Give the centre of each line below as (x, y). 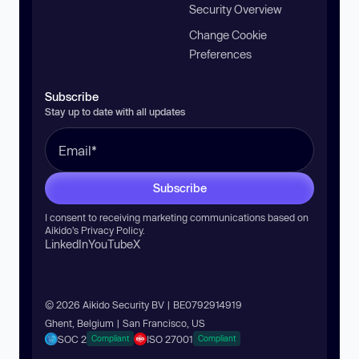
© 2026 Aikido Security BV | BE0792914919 (143, 305)
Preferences (220, 54)
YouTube (111, 244)
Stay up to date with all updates (115, 111)
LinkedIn (67, 244)
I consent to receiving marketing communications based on (177, 217)
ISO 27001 (170, 339)
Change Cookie (228, 35)
